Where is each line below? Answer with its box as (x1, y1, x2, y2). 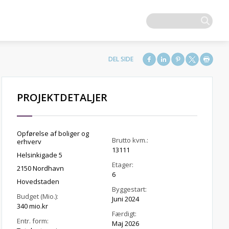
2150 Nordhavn (16, 164, 64, 173)
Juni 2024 (112, 194, 140, 203)
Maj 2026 (112, 219, 140, 228)
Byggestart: (112, 185, 147, 194)
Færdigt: (112, 209, 137, 218)
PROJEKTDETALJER (16, 90, 107, 104)
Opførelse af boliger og (16, 129, 89, 138)
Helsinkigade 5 (16, 150, 62, 159)
